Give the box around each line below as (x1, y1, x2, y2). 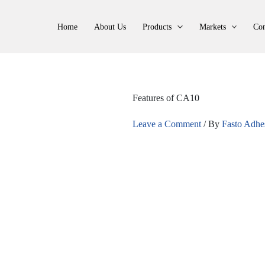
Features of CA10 (132, 93, 199, 103)
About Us (94, 22, 127, 31)
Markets (199, 22, 226, 31)
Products (143, 22, 172, 31)
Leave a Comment (132, 119, 201, 129)
